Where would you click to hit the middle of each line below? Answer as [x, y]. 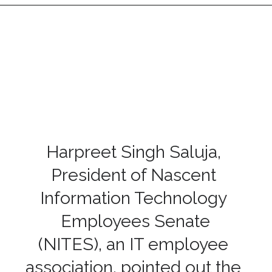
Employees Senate [134, 221]
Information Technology [133, 198]
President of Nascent [133, 175]
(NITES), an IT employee [134, 244]
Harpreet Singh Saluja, [133, 151]
